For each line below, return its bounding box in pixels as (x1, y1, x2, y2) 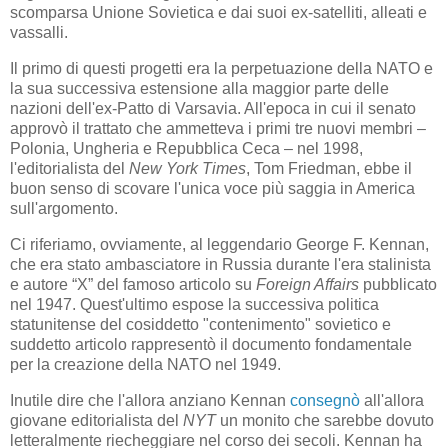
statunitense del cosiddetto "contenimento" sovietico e (10, 315, 391, 333)
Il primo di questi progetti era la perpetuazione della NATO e (10, 60, 433, 78)
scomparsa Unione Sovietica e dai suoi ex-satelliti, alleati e (10, 4, 427, 22)
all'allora (360, 391, 424, 409)
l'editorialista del (10, 160, 129, 178)
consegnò (290, 391, 360, 409)
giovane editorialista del (10, 411, 183, 429)
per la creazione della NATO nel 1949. (10, 355, 281, 373)
